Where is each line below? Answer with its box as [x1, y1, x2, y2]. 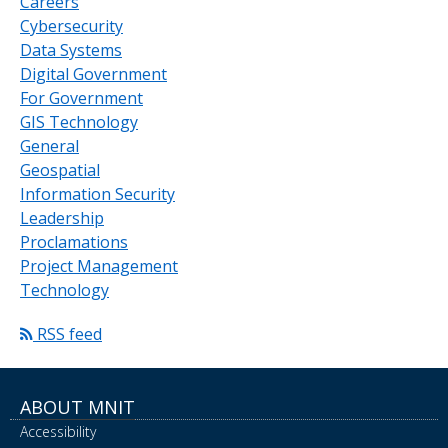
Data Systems [20, 38, 122, 61]
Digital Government [20, 62, 167, 85]
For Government [20, 86, 143, 109]
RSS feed [33, 322, 102, 345]
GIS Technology [20, 110, 138, 133]
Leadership [20, 206, 104, 229]
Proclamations [20, 230, 128, 253]
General [20, 134, 79, 157]
